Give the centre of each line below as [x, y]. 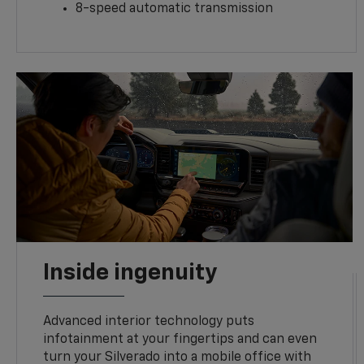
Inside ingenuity [130, 273]
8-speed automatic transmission [175, 9]
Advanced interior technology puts [149, 322]
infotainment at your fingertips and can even [180, 340]
